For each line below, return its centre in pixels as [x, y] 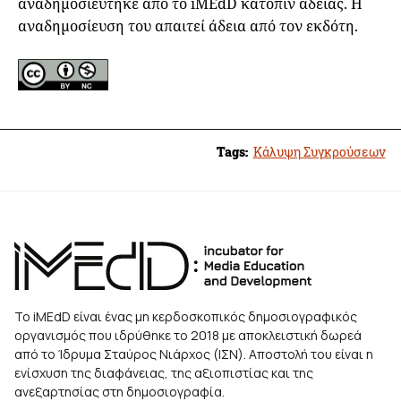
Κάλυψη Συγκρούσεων [319, 152]
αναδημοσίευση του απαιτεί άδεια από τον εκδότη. [188, 26]
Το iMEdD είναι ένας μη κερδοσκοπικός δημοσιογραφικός [186, 316]
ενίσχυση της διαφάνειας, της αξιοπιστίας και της [164, 373]
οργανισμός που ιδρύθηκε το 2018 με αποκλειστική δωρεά [188, 335]
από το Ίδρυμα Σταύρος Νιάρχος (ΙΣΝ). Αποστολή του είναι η [194, 354]
